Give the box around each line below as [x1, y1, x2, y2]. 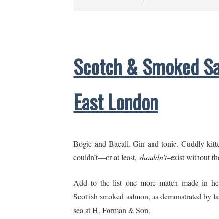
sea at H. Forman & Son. [73, 204, 151, 215]
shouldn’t [139, 152, 167, 162]
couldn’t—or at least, [73, 152, 139, 162]
